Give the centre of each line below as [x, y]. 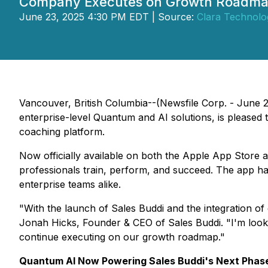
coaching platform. [62, 132]
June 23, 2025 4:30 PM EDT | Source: [108, 17]
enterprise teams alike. [70, 184]
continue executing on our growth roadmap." [122, 237]
